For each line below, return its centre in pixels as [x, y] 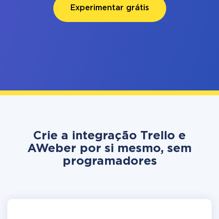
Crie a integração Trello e [109, 136]
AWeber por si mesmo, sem [109, 149]
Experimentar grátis [109, 8]
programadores [109, 161]
